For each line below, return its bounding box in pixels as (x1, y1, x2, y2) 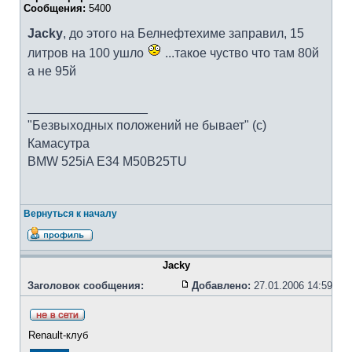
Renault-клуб (28, 329, 88, 341)
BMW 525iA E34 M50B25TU (27, 155, 187, 168)
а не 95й (27, 64, 76, 78)
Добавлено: (192, 280, 251, 291)
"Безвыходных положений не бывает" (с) (27, 119, 266, 132)
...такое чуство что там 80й (162, 46, 319, 60)
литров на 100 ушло (27, 46, 147, 60)
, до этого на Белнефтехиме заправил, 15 (63, 27, 304, 40)
